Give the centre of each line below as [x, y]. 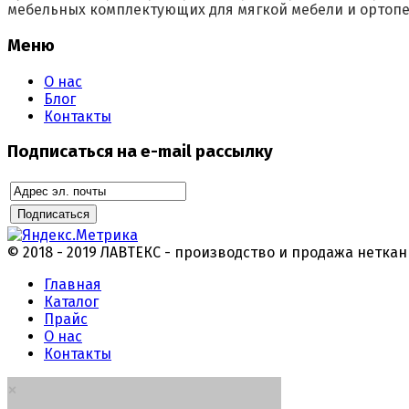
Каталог [71, 302]
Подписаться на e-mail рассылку [140, 152]
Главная [73, 285]
